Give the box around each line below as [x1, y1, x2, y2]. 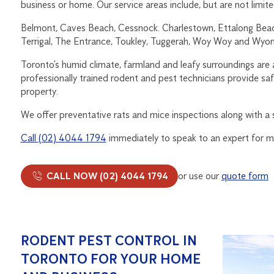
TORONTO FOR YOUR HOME [20, 250, 201, 267]
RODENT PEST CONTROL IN [20, 232, 197, 249]
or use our [177, 169, 221, 182]
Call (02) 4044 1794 [20, 131, 106, 144]
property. [20, 85, 58, 97]
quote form [221, 169, 268, 182]
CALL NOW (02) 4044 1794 [43, 169, 168, 182]
